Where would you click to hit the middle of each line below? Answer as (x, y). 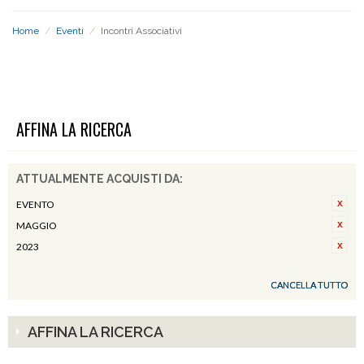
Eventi (70, 31)
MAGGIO (37, 225)
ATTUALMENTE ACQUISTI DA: (100, 179)
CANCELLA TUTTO (309, 285)
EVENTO (35, 204)
